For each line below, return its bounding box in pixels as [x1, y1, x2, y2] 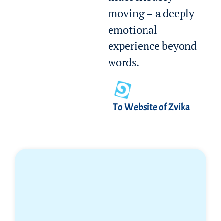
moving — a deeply [108, 10, 195, 21]
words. [108, 59, 139, 70]
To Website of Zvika [113, 100, 190, 113]
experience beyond [108, 42, 197, 54]
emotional [108, 26, 158, 37]
